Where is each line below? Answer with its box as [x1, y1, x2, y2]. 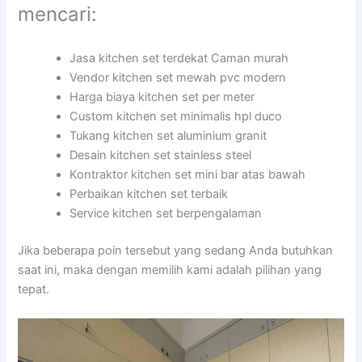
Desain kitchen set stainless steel [69, 148, 252, 163]
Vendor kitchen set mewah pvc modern [69, 70, 287, 86]
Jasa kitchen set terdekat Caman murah [69, 51, 289, 66]
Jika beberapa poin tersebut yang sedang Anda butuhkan [18, 243, 334, 259]
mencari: [18, 2, 98, 27]
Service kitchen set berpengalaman [69, 206, 263, 221]
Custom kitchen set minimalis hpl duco [69, 109, 283, 124]
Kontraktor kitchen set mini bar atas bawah [69, 167, 306, 183]
